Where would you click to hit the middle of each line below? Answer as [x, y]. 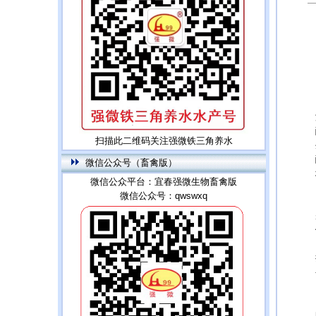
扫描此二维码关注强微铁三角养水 [164, 140]
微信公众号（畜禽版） [128, 163]
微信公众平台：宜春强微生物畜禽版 [164, 182]
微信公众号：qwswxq [164, 196]
